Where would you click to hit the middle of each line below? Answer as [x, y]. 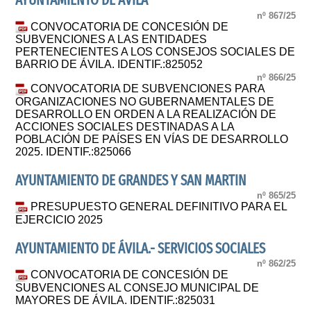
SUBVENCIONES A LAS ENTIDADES [111, 40]
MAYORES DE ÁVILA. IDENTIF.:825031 [116, 301]
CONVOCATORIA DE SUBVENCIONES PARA [148, 88]
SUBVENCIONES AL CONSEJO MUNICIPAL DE [137, 288]
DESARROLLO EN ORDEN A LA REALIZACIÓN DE [146, 114]
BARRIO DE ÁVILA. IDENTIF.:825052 [109, 65]
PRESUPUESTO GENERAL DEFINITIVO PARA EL [159, 207]
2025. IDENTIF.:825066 [74, 151]
